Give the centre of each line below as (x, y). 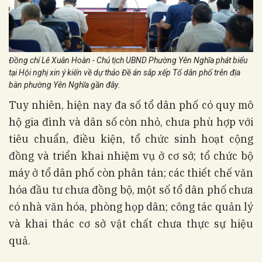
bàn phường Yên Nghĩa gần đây (63, 85)
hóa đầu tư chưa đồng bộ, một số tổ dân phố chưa (131, 189)
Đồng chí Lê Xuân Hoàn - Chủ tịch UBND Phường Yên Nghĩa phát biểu (128, 60)
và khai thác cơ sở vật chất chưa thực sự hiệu (131, 223)
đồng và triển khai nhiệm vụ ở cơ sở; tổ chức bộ (131, 156)
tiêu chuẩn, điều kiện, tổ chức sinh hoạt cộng (131, 139)
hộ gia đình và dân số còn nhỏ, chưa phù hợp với (131, 122)
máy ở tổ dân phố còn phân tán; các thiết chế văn (131, 173)
